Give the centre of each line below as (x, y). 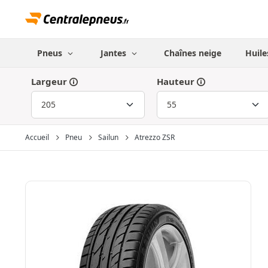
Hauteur (176, 81)
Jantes (114, 53)
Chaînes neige (193, 53)
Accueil (37, 137)
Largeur (49, 81)
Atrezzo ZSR (155, 137)
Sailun (108, 137)
